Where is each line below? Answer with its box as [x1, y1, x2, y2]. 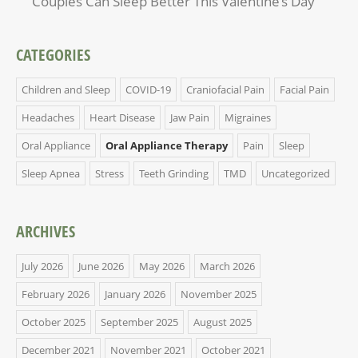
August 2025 [193, 314, 252, 329]
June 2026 [78, 258, 124, 273]
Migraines [225, 109, 271, 125]
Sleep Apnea [22, 165, 80, 181]
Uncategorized [261, 165, 330, 181]
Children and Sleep [22, 82, 110, 97]
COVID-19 [125, 82, 171, 97]
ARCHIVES [16, 220, 75, 242]
